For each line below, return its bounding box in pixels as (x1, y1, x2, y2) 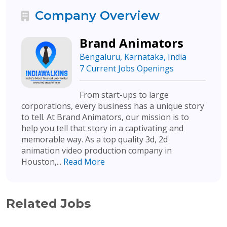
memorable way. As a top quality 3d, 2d (21, 134, 168, 145)
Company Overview (31, 8, 160, 23)
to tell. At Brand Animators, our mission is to (21, 111, 189, 123)
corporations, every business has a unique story (21, 100, 204, 111)
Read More (63, 156, 105, 167)
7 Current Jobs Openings (80, 63, 174, 74)
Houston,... (21, 156, 63, 167)
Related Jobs (6, 196, 91, 211)
